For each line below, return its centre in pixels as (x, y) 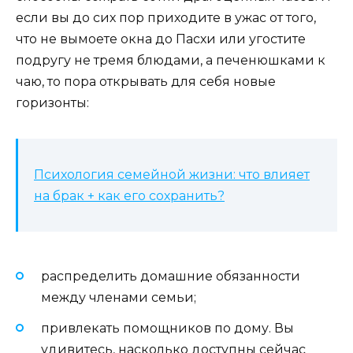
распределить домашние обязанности (171, 277)
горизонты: (52, 103)
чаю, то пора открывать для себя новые (146, 82)
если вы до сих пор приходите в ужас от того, (166, 18)
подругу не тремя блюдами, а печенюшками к (171, 61)
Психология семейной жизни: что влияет (172, 175)
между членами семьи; (119, 298)
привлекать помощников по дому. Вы (167, 328)
